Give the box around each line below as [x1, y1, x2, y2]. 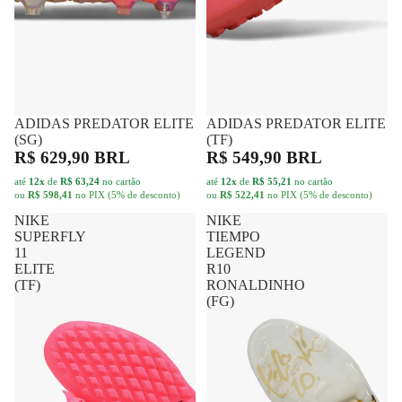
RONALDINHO [206, 191, 305, 207]
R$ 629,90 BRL [14, 62, 130, 82]
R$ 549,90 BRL [206, 62, 322, 82]
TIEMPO [206, 143, 260, 159]
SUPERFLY [14, 143, 86, 159]
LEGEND [206, 159, 266, 175]
